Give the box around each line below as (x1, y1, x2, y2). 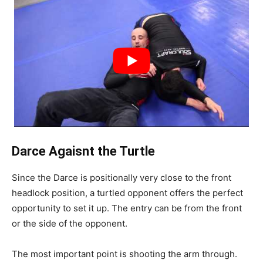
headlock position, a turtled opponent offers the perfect (12, 187, 243, 198)
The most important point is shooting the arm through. (12, 248, 237, 259)
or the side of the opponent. (12, 217, 130, 229)
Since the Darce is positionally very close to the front (12, 171, 231, 183)
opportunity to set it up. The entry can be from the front (12, 202, 242, 214)
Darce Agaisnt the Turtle (12, 143, 158, 159)
